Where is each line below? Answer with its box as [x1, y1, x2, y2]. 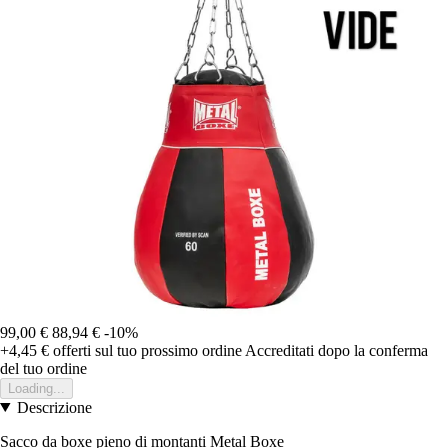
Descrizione [16, 398, 92, 416]
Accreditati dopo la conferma [245, 341, 428, 359]
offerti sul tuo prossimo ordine [49, 341, 242, 359]
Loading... [8, 380, 65, 396]
